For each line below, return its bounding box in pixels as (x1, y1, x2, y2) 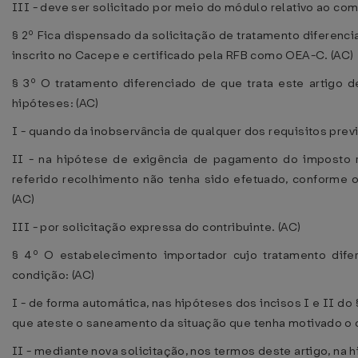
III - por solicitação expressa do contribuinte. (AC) (12, 219, 301, 235)
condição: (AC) (12, 267, 95, 283)
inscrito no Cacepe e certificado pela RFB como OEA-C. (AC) (12, 47, 354, 63)
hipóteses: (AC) (12, 95, 99, 111)
